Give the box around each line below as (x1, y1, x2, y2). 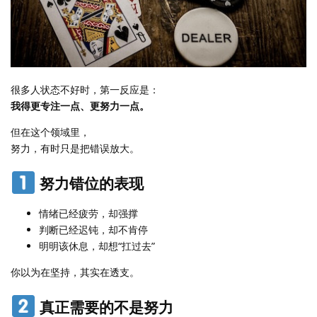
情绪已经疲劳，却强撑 (39, 206, 138, 220)
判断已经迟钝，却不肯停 (39, 222, 148, 236)
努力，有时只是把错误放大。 (11, 142, 139, 156)
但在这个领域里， (11, 125, 90, 139)
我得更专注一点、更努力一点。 (11, 99, 149, 113)
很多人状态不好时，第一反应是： (11, 83, 159, 97)
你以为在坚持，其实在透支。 (11, 265, 139, 279)
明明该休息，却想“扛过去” (39, 238, 155, 253)
